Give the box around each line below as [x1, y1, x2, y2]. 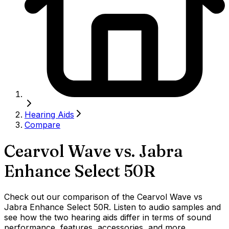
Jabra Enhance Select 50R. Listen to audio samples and [4, 202, 221, 213]
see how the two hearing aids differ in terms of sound [4, 212, 211, 223]
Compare [25, 120, 60, 130]
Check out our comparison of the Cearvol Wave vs [4, 192, 202, 202]
